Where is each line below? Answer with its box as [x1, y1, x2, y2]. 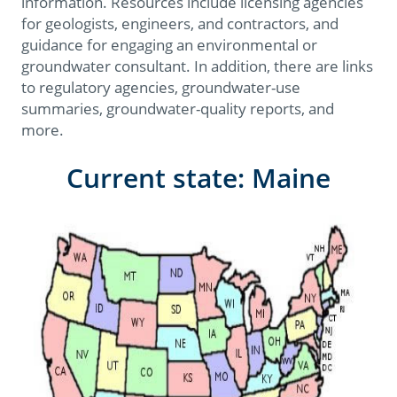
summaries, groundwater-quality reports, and [21, 98, 334, 120]
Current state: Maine [66, 160, 331, 197]
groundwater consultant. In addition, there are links [21, 56, 373, 77]
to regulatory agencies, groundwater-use [21, 77, 300, 98]
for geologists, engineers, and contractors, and [21, 13, 339, 35]
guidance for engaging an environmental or [21, 35, 317, 56]
